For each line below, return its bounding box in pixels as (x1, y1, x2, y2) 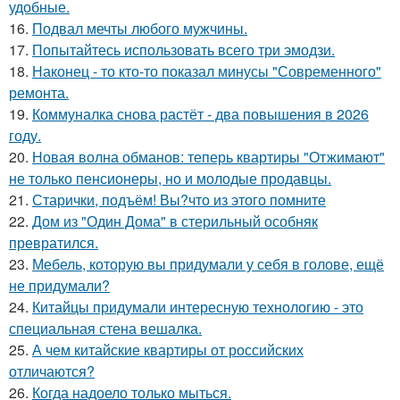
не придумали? (9, 274, 110, 296)
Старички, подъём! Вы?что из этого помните (32, 188, 326, 210)
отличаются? (9, 360, 95, 381)
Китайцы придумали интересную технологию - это (32, 296, 363, 317)
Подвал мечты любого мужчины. (32, 17, 247, 38)
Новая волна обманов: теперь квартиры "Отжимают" (32, 146, 385, 167)
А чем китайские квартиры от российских (32, 338, 304, 360)
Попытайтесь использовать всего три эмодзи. (32, 38, 335, 60)
